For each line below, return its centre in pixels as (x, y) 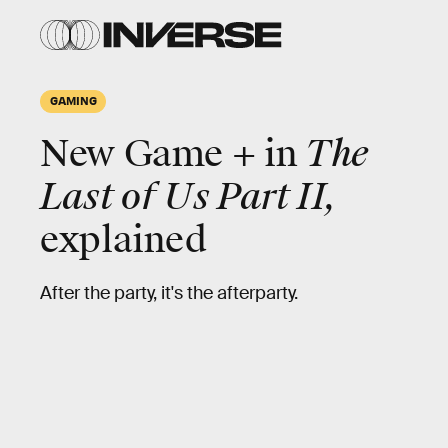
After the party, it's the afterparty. (169, 293)
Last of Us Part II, (188, 197)
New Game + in (173, 154)
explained (123, 240)
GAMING (73, 100)
